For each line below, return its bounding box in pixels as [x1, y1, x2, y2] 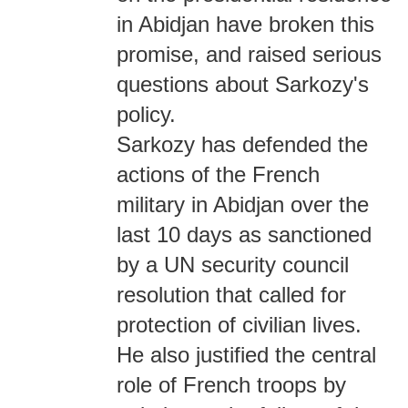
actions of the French [117, 162, 320, 187]
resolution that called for [117, 282, 346, 307]
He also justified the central [117, 342, 376, 367]
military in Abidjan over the [117, 192, 369, 217]
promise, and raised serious [117, 42, 382, 66]
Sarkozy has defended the [117, 132, 368, 157]
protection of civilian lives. [117, 312, 362, 337]
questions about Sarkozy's [117, 72, 369, 97]
